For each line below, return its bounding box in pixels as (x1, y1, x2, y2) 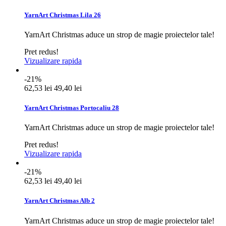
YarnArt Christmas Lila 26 (24, 11, 101, 19)
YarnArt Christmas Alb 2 (24, 197, 95, 205)
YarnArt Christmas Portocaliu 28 (24, 104, 119, 112)
